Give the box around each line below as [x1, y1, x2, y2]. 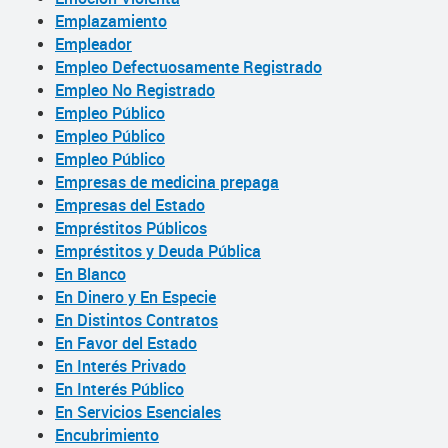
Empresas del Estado [55, 194, 205, 216]
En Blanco [55, 263, 126, 285]
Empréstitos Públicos [55, 217, 207, 239]
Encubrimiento [55, 424, 159, 446]
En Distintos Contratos [55, 309, 218, 331]
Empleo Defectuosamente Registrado [55, 56, 322, 78]
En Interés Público [55, 378, 184, 400]
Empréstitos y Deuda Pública [55, 240, 261, 262]
